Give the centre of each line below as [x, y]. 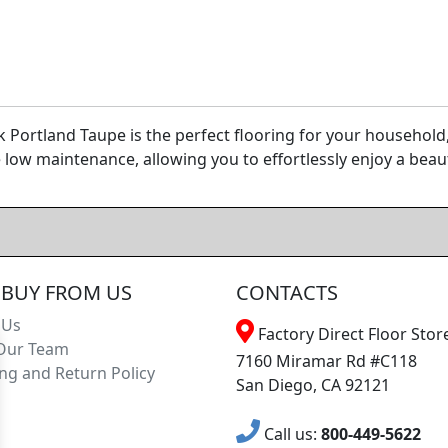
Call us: [290, 433]
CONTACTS [287, 292]
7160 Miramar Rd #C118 [326, 360]
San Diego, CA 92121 [313, 384]
